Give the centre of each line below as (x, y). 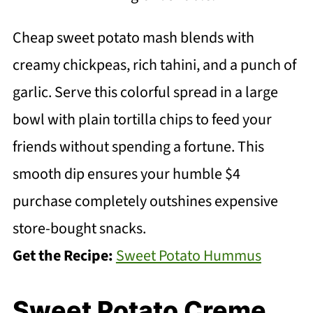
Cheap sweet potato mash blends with (133, 37)
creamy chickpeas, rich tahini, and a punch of (154, 65)
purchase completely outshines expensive (145, 201)
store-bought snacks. (79, 228)
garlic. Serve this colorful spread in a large (145, 92)
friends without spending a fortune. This (138, 146)
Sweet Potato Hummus (188, 255)
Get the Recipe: (64, 255)
